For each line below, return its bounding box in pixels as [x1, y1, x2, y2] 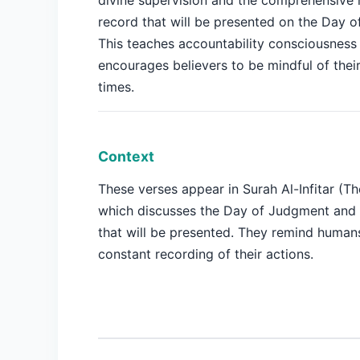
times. [98, 79, 134, 95]
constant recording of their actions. [98, 246, 313, 262]
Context [98, 148, 154, 165]
